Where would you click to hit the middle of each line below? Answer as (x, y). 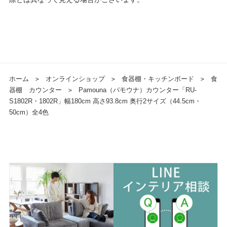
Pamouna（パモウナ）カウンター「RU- (137, 90)
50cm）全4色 (29, 112)
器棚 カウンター (35, 90)
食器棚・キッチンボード (158, 79)
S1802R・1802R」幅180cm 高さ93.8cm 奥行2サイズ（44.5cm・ (105, 101)
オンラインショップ (75, 79)
